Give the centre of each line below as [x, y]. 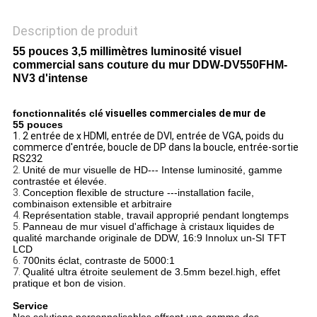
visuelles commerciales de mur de [184, 114]
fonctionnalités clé [58, 114]
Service [30, 306]
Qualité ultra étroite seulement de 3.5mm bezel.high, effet [151, 272]
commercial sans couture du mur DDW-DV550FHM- [150, 65]
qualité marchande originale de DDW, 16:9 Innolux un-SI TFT [149, 238]
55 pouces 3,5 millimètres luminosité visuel [127, 52]
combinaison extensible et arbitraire [92, 204]
